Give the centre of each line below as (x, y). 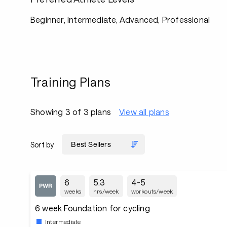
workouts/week (152, 191)
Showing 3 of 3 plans (71, 112)
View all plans (144, 112)
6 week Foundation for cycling (92, 208)
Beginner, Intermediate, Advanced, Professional (120, 20)
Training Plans (70, 82)
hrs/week (106, 191)
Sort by (42, 144)
